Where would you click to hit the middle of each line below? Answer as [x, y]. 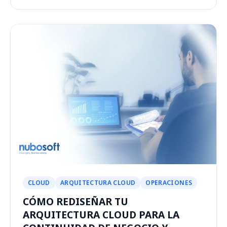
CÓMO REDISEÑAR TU [75, 201]
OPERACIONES [169, 182]
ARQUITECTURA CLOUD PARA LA [101, 214]
